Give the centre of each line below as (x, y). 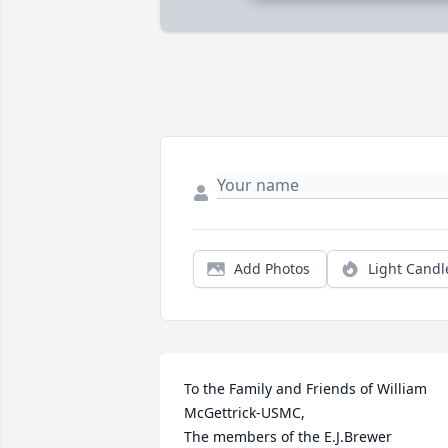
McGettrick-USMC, (244, 413)
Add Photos (272, 269)
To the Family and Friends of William (305, 389)
